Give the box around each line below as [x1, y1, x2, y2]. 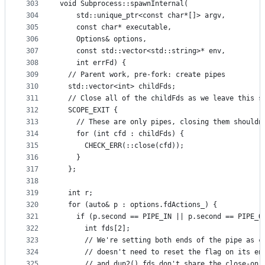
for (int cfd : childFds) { [60, 130, 184, 138]
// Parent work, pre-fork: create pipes [60, 70, 225, 79]
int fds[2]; [60, 224, 130, 233]
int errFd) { [60, 59, 126, 67]
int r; [60, 189, 93, 198]
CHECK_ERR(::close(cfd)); [60, 141, 184, 150]
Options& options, [60, 35, 147, 44]
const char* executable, [60, 23, 172, 32]
